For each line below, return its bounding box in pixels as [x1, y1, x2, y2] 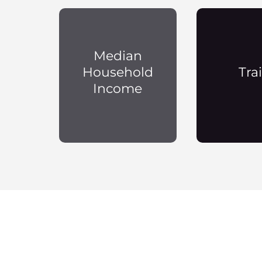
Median [93, 48, 142, 64]
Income [93, 81, 143, 97]
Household [82, 64, 153, 81]
